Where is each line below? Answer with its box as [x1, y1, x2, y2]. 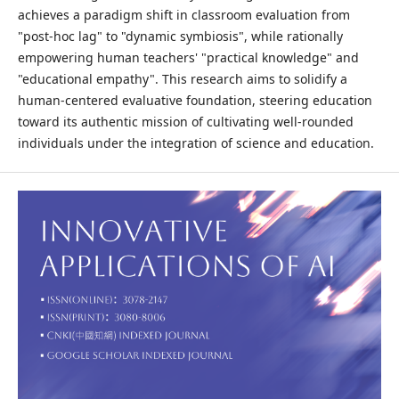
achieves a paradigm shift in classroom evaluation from [17, 6, 350, 24]
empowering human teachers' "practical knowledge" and [17, 49, 359, 67]
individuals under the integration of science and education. [17, 134, 374, 152]
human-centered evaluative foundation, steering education [17, 92, 372, 110]
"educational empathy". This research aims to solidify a [17, 70, 347, 88]
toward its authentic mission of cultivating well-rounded [17, 113, 354, 131]
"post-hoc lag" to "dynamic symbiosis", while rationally [17, 28, 343, 45]
